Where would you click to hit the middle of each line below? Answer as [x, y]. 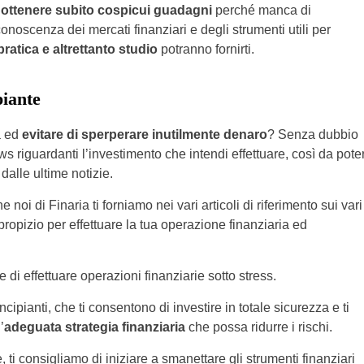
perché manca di [263, 10]
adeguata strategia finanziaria [94, 327]
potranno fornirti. [206, 49]
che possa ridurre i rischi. [258, 327]
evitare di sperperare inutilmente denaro [144, 134]
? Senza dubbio [312, 134]
